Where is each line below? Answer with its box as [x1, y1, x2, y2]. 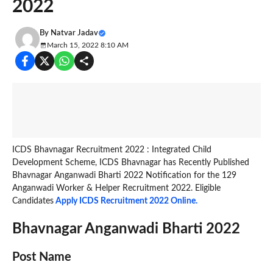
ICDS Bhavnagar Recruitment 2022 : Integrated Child [12, 145, 211, 154]
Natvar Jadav [51, 29, 98, 37]
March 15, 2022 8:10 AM [47, 41, 129, 49]
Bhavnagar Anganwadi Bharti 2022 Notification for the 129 [12, 171, 236, 180]
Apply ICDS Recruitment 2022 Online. [54, 196, 197, 205]
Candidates [12, 196, 54, 205]
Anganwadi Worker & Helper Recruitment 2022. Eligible [12, 183, 221, 193]
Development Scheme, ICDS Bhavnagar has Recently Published [12, 158, 249, 167]
